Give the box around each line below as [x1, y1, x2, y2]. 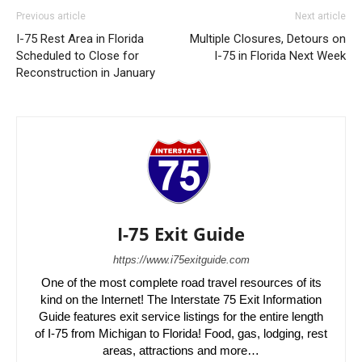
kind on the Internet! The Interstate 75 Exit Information [40, 293, 322, 307]
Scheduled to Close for [16, 48, 139, 64]
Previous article [16, 11, 86, 23]
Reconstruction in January [16, 65, 155, 81]
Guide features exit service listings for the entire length [39, 309, 323, 324]
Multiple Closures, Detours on [190, 32, 346, 47]
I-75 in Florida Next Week [214, 48, 346, 64]
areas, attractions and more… [103, 343, 259, 358]
